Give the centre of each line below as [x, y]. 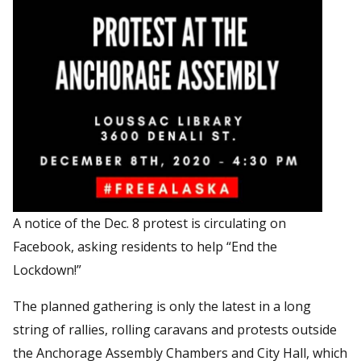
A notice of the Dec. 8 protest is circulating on [149, 223]
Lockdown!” [47, 270]
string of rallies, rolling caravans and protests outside [175, 329]
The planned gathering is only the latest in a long [162, 306]
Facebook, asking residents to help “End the [145, 246]
